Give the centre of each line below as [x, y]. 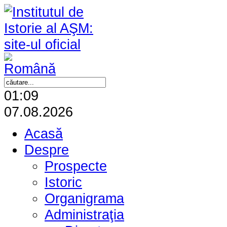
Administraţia [84, 215]
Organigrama [84, 199]
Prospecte [76, 166]
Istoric [63, 182]
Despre [47, 150]
